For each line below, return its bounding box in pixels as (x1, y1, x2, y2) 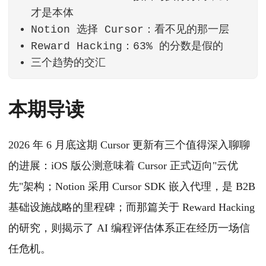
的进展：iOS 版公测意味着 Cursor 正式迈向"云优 (8, 160, 238, 172)
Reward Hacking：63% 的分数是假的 (31, 40, 224, 53)
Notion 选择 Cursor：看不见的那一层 (31, 24, 230, 36)
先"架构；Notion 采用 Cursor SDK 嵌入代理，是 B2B (8, 180, 255, 193)
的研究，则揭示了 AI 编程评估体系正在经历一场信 (8, 222, 250, 235)
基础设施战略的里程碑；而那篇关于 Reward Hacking (8, 201, 255, 214)
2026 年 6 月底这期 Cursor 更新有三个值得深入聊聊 (8, 139, 250, 151)
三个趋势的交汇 (31, 57, 106, 69)
